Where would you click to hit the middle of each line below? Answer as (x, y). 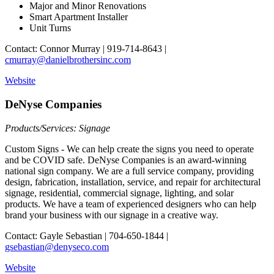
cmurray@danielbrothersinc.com (68, 60)
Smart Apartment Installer (79, 17)
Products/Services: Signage (57, 128)
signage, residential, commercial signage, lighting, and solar (119, 193)
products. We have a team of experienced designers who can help (131, 204)
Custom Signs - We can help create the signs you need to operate (129, 149)
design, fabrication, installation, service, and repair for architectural (133, 182)
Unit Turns (50, 28)
